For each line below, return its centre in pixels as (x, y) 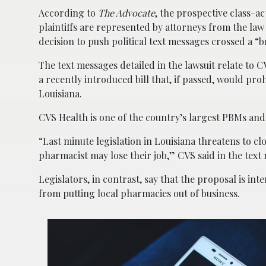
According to (68, 12)
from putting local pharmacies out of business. (139, 193)
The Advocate (126, 12)
